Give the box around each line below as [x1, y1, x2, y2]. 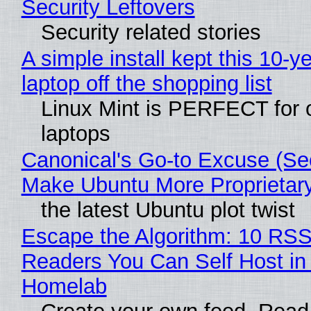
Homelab [21, 274, 107, 299]
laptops [40, 121, 110, 146]
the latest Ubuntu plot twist [40, 198, 295, 223]
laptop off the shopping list [21, 72, 272, 96]
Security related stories [40, 20, 261, 45]
